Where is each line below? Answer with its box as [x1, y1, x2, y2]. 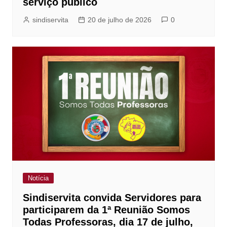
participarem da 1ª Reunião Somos [22, 204, 190, 215]
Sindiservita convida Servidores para [22, 192, 201, 203]
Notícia [27, 174, 49, 182]
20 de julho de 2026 [87, 15, 152, 24]
